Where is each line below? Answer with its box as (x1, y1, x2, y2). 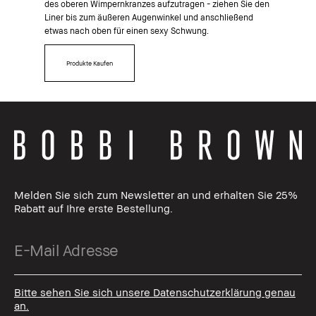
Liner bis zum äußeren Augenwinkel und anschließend (44, 11, 253, 23)
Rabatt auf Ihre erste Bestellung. (14, 202, 173, 215)
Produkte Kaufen (66, 59, 113, 67)
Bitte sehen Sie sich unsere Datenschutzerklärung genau (14, 286, 296, 299)
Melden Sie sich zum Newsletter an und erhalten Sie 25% (14, 188, 298, 202)
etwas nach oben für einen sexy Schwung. (44, 25, 209, 36)
